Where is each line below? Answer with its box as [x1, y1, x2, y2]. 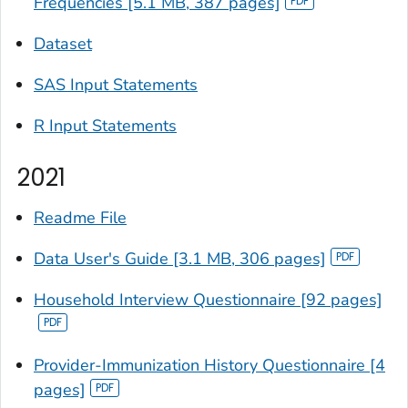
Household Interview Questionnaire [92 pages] [34, 288, 382, 311]
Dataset [34, 33, 92, 56]
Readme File [34, 206, 127, 229]
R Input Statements [34, 115, 177, 138]
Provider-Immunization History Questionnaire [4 [34, 353, 385, 376]
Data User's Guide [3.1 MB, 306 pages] [34, 247, 326, 270]
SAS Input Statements [34, 74, 198, 97]
